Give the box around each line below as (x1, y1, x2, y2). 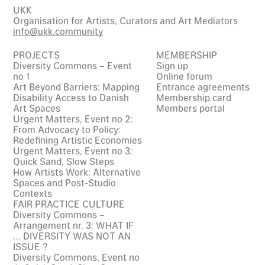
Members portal (156, 102, 225, 114)
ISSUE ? (12, 240, 48, 252)
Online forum (156, 70, 213, 82)
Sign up (156, 59, 189, 71)
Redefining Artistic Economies (12, 134, 142, 146)
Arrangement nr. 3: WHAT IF (12, 219, 134, 231)
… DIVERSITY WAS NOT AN (12, 230, 131, 241)
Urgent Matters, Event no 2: (12, 112, 132, 124)
